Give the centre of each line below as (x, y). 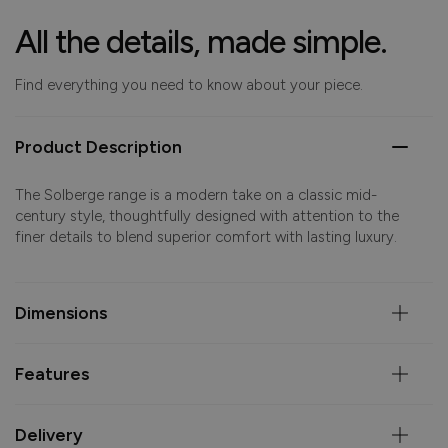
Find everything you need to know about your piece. (189, 85)
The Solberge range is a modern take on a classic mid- (196, 195)
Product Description (98, 147)
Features (52, 374)
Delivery (49, 435)
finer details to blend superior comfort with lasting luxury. (206, 237)
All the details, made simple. (201, 42)
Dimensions (61, 313)
